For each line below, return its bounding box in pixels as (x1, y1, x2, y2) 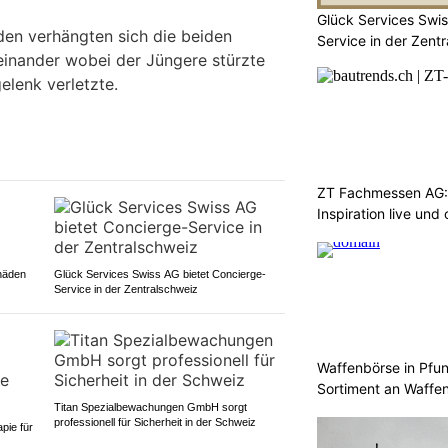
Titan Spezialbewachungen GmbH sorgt (53, 401, 247, 414)
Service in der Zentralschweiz (53, 283, 198, 296)
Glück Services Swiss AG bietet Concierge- (53, 268, 266, 281)
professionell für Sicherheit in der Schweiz (53, 416, 256, 429)
